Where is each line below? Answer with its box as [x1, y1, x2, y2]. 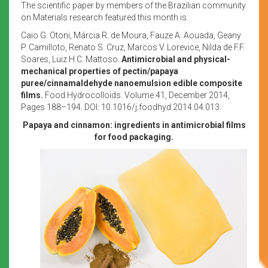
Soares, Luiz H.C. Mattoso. [21, 54, 120, 64]
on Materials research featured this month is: [21, 12, 188, 22]
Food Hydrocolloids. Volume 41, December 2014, [45, 90, 230, 100]
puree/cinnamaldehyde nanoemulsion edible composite [21, 78, 242, 88]
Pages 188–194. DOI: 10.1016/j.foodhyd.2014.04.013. [21, 102, 221, 112]
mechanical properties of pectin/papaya [21, 66, 178, 76]
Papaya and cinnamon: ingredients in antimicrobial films [22, 120, 246, 130]
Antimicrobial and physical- [121, 54, 230, 64]
